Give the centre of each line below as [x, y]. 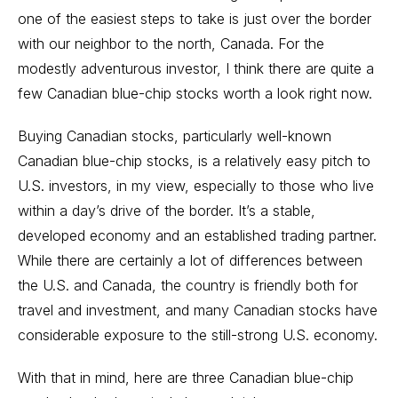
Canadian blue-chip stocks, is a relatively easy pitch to [194, 160]
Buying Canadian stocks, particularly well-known [175, 135]
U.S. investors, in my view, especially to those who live [196, 185]
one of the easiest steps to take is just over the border [195, 18]
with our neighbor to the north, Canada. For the [171, 43]
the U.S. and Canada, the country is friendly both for [188, 285]
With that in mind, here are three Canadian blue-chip [186, 377]
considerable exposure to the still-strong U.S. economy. [198, 334]
